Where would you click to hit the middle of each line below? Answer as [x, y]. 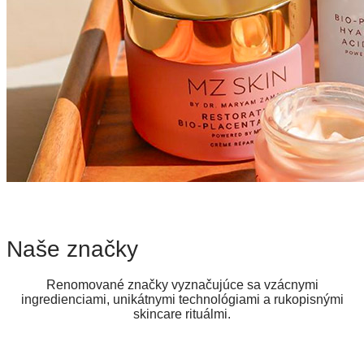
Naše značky [72, 249]
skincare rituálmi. [182, 314]
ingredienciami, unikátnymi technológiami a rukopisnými [182, 299]
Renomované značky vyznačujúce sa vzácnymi [182, 284]
